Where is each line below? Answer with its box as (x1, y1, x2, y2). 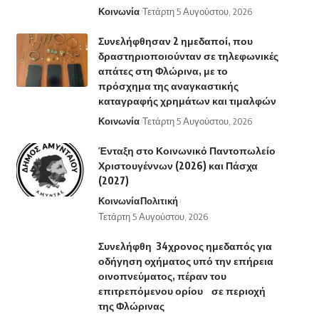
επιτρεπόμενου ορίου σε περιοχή (98, 285, 266, 298)
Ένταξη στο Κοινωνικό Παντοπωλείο (98, 145, 276, 157)
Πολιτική (140, 195, 178, 207)
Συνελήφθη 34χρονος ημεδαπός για (98, 240, 272, 253)
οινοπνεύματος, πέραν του (98, 270, 226, 283)
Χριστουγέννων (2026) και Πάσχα (98, 159, 258, 172)
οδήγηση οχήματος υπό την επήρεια (98, 255, 273, 268)
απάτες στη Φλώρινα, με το (98, 65, 228, 78)
